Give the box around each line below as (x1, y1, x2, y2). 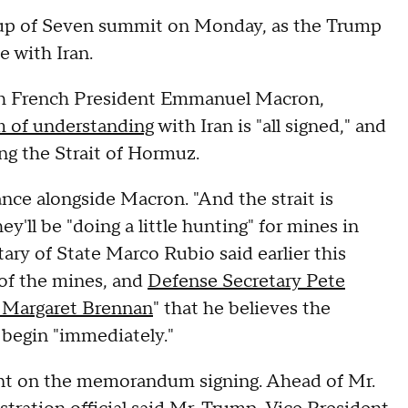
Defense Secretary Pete (148, 270, 345, 293)
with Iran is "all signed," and (154, 115, 386, 138)
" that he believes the (153, 297, 331, 321)
